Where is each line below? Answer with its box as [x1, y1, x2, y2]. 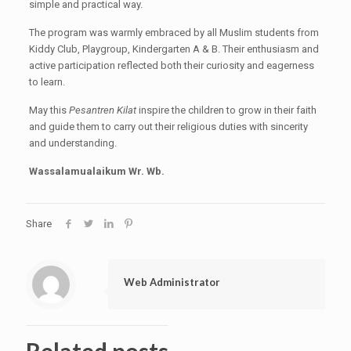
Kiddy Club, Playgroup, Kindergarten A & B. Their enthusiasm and [28, 43, 319, 55]
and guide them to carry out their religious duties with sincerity [28, 121, 308, 132]
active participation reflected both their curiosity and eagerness [28, 60, 314, 71]
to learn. [28, 76, 65, 88]
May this [28, 104, 69, 116]
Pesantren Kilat [68, 104, 136, 116]
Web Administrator [124, 276, 220, 288]
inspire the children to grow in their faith [136, 104, 317, 116]
